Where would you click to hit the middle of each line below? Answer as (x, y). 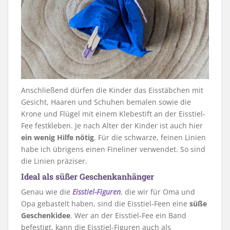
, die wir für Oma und (158, 192)
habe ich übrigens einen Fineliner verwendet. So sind (113, 149)
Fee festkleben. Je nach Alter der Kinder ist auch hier (112, 126)
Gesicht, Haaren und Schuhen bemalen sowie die (106, 102)
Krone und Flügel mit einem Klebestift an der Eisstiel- (113, 114)
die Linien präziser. (54, 161)
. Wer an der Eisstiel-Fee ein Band (128, 216)
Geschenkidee (46, 216)
